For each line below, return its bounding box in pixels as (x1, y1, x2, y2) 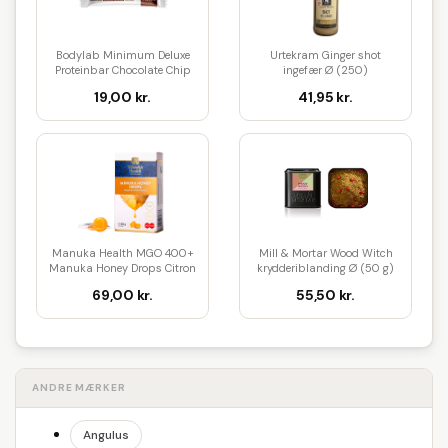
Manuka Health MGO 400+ (51, 245, 194, 260)
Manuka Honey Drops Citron (49, 260, 196, 275)
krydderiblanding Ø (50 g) (257, 260, 394, 275)
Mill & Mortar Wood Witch (258, 245, 393, 260)
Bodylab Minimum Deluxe (55, 47, 190, 62)
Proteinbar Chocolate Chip (54, 62, 191, 77)
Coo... (110, 77, 135, 92)
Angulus (83, 426, 129, 443)
